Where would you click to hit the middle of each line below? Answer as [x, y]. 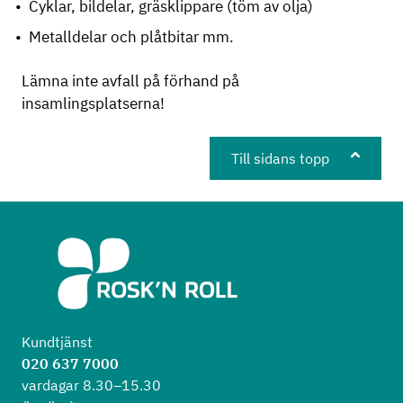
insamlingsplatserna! [93, 103]
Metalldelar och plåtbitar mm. [131, 36]
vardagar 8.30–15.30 [91, 385]
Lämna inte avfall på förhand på [130, 81]
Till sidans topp [280, 158]
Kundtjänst [57, 341]
